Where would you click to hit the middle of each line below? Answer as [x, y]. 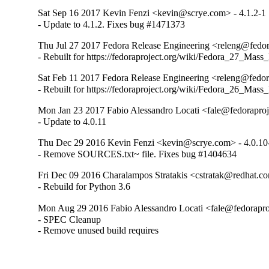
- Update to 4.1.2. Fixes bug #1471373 [112, 25]
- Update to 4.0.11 [72, 122]
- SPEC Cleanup [70, 219]
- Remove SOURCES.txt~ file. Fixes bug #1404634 [138, 154]
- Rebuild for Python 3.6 [84, 187]
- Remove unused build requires [98, 230]
